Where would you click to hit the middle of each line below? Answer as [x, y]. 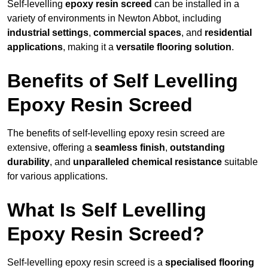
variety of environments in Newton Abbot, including [114, 19]
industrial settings [48, 33]
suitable [240, 162]
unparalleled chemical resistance [147, 162]
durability [28, 162]
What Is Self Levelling [107, 210]
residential [228, 33]
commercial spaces [137, 33]
